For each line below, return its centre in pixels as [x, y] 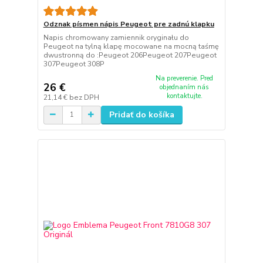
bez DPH [84, 97]
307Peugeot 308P [74, 64]
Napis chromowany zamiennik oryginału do [116, 38]
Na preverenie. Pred [185, 78]
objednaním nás [185, 87]
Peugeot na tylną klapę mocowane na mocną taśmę [131, 47]
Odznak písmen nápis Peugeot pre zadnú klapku [129, 24]
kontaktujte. [184, 96]
